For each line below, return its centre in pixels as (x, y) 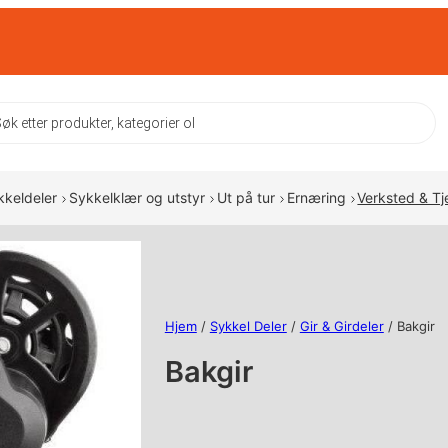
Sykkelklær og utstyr (136, 198)
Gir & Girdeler (341, 326)
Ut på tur (245, 198)
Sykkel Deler (248, 326)
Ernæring (316, 198)
